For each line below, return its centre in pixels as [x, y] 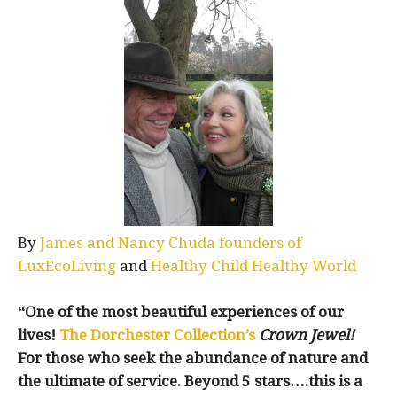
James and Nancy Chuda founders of [171, 243]
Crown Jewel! [307, 335]
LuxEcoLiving [67, 266]
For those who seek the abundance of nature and [193, 358]
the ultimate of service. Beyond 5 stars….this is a [190, 381]
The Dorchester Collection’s [157, 335]
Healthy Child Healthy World [253, 266]
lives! [39, 335]
